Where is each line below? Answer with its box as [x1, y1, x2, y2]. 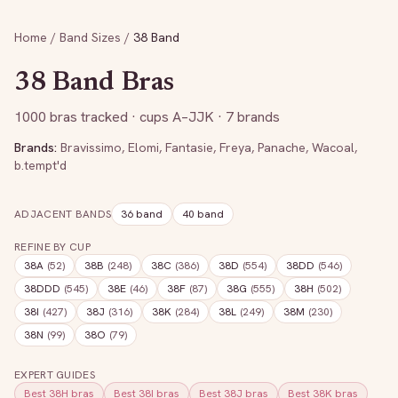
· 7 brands [214, 107, 280, 126]
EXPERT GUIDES [14, 368, 95, 382]
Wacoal [312, 139, 354, 155]
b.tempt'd [14, 157, 67, 173]
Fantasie [165, 139, 213, 155]
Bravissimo [60, 139, 122, 155]
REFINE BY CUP [14, 240, 91, 254]
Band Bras [45, 70, 174, 97]
